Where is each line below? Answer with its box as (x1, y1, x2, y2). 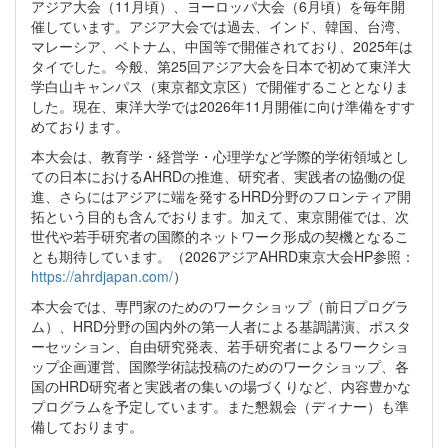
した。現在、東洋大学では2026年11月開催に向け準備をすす (31, 96, 415, 117)
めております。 (31, 116, 129, 137)
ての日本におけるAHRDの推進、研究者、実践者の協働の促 (31, 166, 406, 187)
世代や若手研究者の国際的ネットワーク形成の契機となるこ (31, 226, 409, 247)
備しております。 (31, 416, 143, 437)
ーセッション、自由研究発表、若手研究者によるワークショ (31, 336, 409, 357)
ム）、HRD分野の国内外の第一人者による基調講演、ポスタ (31, 316, 411, 337)
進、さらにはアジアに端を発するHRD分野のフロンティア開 (31, 186, 411, 207)
